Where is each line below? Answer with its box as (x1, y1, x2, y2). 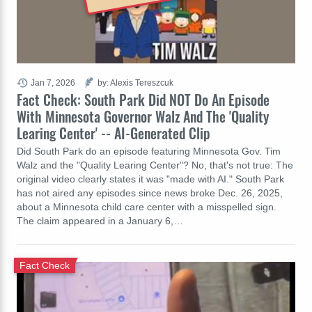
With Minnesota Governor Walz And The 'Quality (17, 105, 269, 127)
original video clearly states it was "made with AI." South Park (17, 173, 284, 185)
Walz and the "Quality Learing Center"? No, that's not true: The (17, 159, 293, 171)
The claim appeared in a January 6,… (17, 214, 183, 226)
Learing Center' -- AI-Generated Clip (17, 122, 210, 143)
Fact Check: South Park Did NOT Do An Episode (17, 88, 270, 110)
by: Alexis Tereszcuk (97, 77, 173, 87)
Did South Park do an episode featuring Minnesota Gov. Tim (17, 145, 281, 157)
